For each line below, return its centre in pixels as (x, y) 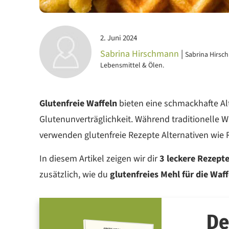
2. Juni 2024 (118, 38)
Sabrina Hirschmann (139, 54)
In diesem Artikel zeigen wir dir (99, 158)
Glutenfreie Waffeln (78, 103)
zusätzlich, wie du (75, 174)
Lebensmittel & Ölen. (132, 66)
